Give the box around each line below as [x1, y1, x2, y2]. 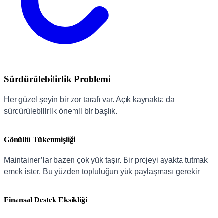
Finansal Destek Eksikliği [4, 196, 87, 204]
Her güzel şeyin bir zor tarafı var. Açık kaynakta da [4, 95, 175, 104]
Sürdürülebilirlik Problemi [4, 73, 110, 84]
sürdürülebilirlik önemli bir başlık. [4, 107, 117, 115]
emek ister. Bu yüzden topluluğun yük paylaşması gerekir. [4, 167, 201, 176]
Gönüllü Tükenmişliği [4, 135, 75, 144]
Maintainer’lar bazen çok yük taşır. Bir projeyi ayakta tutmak [4, 156, 208, 164]
